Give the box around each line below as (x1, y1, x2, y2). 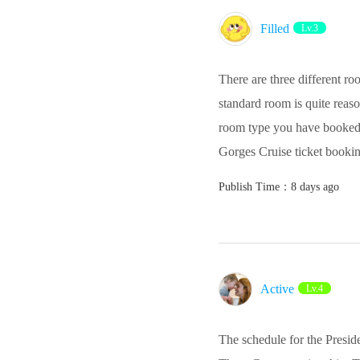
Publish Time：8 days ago (219, 181, 339, 192)
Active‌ (260, 282, 294, 295)
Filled (260, 22, 289, 35)
